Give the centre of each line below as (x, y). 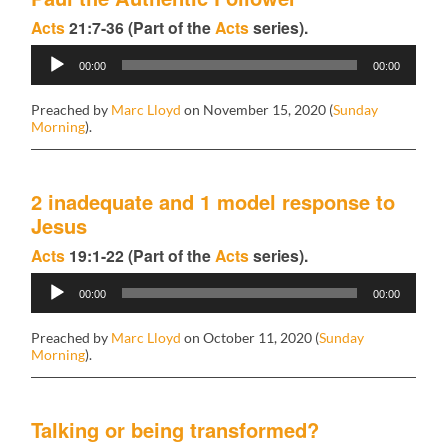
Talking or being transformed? (175, 429)
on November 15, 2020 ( (257, 109)
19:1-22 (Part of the (140, 255)
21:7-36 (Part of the (140, 27)
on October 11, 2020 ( (250, 337)
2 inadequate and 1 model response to (213, 201)
